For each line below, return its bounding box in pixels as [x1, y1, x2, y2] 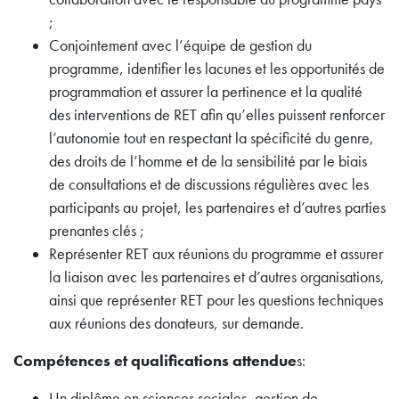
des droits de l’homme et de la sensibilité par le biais [49, 151, 367, 172]
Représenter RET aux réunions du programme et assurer [49, 244, 383, 265]
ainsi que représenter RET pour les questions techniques [49, 290, 383, 311]
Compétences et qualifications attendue [13, 351, 297, 371]
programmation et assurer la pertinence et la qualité [49, 82, 362, 102]
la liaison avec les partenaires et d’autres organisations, [49, 267, 385, 288]
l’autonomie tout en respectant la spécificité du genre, [49, 128, 374, 149]
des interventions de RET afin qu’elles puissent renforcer [49, 105, 385, 126]
